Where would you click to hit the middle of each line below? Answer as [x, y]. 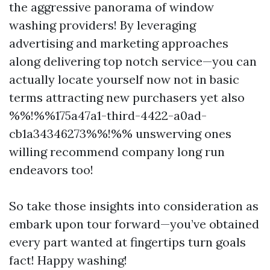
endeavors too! [51, 170]
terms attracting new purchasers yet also [127, 97]
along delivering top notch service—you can [133, 61]
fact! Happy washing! [68, 260]
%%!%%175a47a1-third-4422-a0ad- [108, 115]
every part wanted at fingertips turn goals [127, 242]
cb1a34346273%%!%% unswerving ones [120, 133]
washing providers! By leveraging [102, 25]
